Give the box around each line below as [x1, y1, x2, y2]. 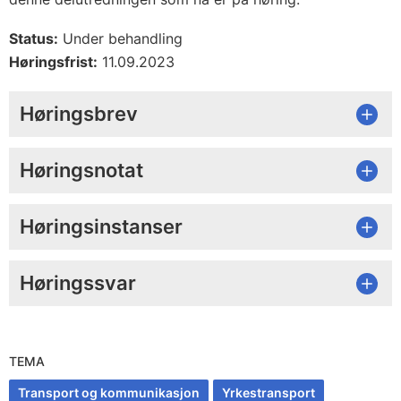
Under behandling [58, 30, 183, 47]
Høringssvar [20, 271, 136, 294]
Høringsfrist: [9, 53, 98, 71]
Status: [9, 30, 58, 47]
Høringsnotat [20, 158, 143, 182]
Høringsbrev [20, 102, 138, 125]
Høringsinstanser [20, 215, 183, 238]
